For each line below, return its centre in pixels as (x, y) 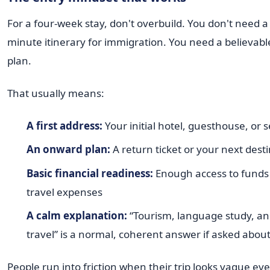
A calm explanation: (77, 215)
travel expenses (64, 192)
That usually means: (56, 93)
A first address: (64, 125)
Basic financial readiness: (89, 173)
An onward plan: (68, 149)
